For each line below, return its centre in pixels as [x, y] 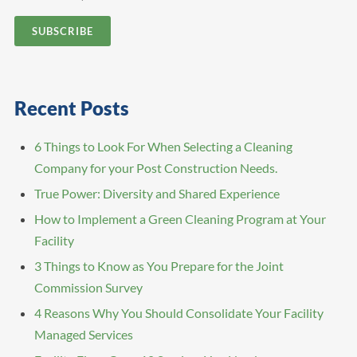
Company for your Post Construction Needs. [155, 168]
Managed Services [83, 335]
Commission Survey [88, 288]
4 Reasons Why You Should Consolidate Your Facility [178, 313]
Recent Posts [71, 108]
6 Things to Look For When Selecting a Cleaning [163, 147]
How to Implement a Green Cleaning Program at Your [180, 219]
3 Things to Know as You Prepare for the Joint [159, 266]
